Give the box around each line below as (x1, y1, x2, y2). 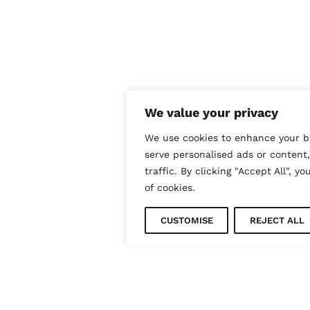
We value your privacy (145, 105, 278, 120)
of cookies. (145, 182, 195, 193)
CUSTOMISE (160, 215, 213, 226)
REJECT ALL (249, 215, 304, 226)
